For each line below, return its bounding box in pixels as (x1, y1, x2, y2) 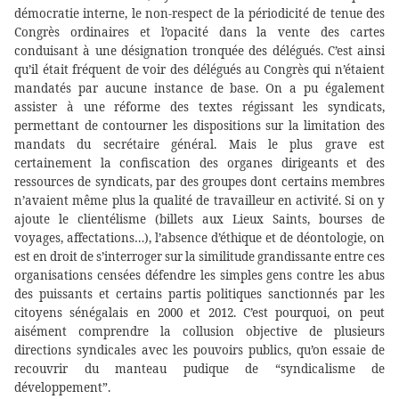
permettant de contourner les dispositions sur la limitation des (14, 118, 385, 134)
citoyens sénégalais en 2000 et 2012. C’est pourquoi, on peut (14, 305, 385, 322)
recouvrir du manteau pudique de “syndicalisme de (14, 361, 385, 378)
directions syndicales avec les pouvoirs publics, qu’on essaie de (14, 342, 385, 359)
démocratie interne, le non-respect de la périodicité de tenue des (14, 5, 385, 22)
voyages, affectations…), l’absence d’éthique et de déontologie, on (14, 230, 385, 247)
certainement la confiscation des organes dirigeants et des (14, 155, 385, 172)
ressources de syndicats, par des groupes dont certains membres (14, 174, 385, 191)
